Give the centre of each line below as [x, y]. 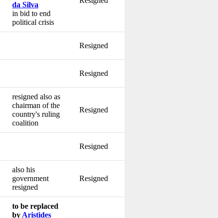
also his [24, 169]
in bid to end [31, 13]
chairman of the [36, 105]
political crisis [33, 22]
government [30, 178]
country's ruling [36, 114]
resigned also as [36, 96]
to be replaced [35, 206]
